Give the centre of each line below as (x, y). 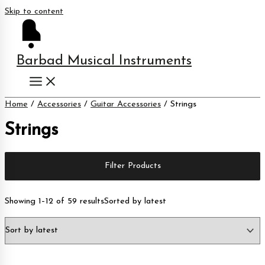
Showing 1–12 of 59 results (54, 201)
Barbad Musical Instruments (104, 61)
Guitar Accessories (126, 104)
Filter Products (132, 166)
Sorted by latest (135, 201)
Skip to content (34, 12)
